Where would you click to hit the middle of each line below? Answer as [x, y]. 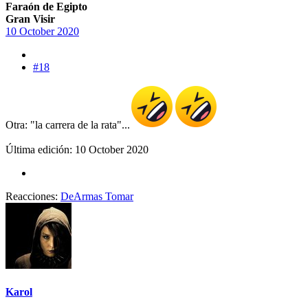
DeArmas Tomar [97, 196]
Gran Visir [30, 19]
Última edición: [40, 149]
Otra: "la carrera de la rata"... [68, 124]
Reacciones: [32, 196]
